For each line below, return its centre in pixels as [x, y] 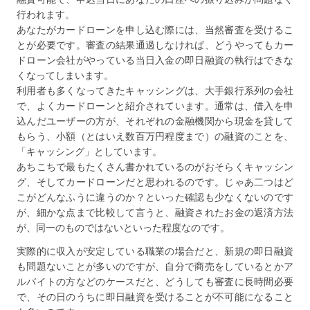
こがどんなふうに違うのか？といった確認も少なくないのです [155, 197]
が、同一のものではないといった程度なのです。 [123, 227]
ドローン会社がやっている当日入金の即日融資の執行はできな [155, 60]
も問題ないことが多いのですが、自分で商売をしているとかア [155, 266]
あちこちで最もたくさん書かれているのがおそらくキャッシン [155, 166]
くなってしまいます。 [65, 75]
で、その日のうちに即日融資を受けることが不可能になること [155, 296]
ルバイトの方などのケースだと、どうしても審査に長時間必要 [155, 281]
